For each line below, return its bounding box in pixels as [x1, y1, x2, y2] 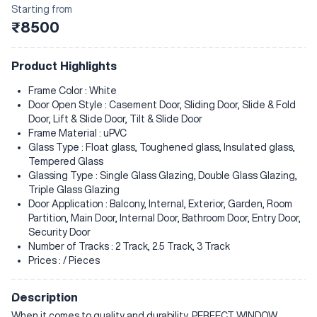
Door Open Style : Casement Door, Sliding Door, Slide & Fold [28, 100, 296, 110]
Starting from [11, 4, 72, 14]
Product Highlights [11, 60, 117, 71]
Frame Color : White [28, 86, 117, 96]
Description [11, 292, 78, 303]
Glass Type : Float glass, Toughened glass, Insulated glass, [28, 142, 295, 152]
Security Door [28, 227, 91, 237]
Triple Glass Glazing [28, 185, 120, 195]
